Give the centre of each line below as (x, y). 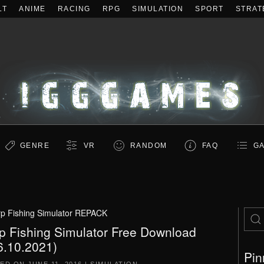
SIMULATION (158, 9)
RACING (74, 9)
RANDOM (148, 146)
